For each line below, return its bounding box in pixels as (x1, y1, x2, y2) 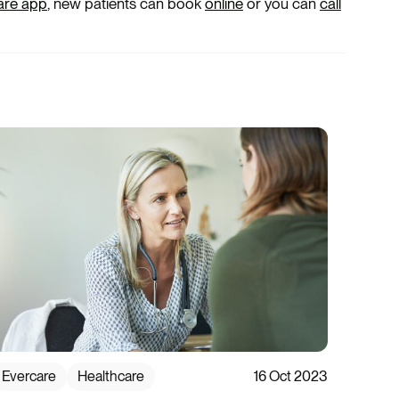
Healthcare (77, 368, 144, 386)
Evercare (2, 368, 56, 386)
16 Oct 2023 (254, 368, 328, 386)
